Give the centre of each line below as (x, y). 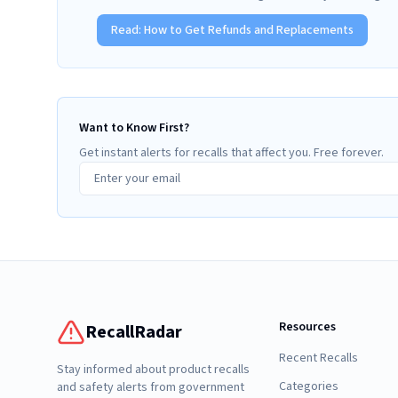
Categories (308, 386)
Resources (307, 327)
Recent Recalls (318, 358)
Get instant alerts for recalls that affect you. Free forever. (231, 153)
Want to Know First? (134, 128)
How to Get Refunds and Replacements (249, 30)
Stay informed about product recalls (153, 370)
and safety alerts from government (151, 387)
